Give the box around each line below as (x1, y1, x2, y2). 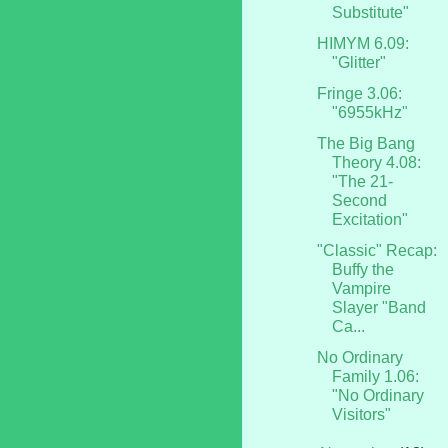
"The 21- (331, 172, 393, 190)
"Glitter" (331, 53, 386, 71)
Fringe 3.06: (316, 84, 402, 102)
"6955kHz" (331, 103, 408, 121)
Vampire (331, 279, 391, 297)
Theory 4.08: (331, 153, 421, 171)
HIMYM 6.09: (316, 34, 409, 52)
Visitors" (331, 405, 391, 423)
